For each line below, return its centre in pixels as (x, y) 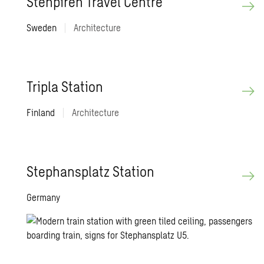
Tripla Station (65, 87)
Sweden (43, 28)
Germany (44, 197)
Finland (42, 113)
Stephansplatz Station (91, 171)
